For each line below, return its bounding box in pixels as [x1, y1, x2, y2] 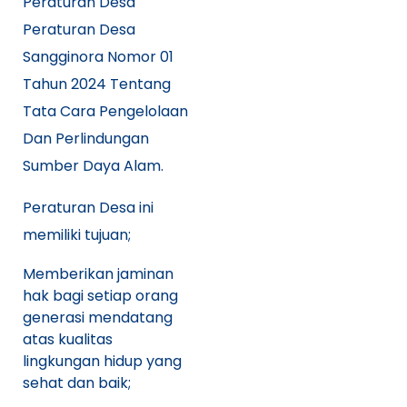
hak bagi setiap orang [23, 284, 178, 306]
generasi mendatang [23, 306, 173, 328]
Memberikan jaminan [23, 263, 174, 284]
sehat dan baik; [23, 372, 131, 393]
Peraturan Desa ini [23, 196, 154, 218]
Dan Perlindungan [23, 127, 149, 149]
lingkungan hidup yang [23, 350, 182, 372]
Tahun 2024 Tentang [23, 73, 171, 94]
